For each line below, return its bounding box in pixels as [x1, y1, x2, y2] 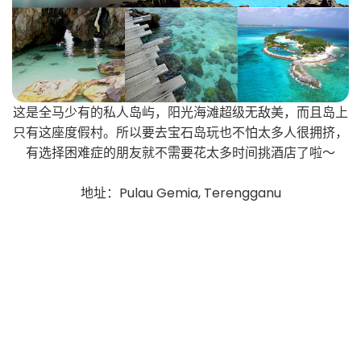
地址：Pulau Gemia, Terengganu [80, 183, 281, 202]
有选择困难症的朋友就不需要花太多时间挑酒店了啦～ [26, 143, 335, 162]
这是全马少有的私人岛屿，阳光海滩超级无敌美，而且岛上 [13, 102, 348, 122]
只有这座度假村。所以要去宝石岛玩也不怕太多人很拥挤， [13, 122, 348, 142]
